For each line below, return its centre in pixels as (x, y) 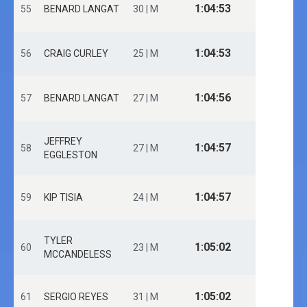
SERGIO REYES (76, 297)
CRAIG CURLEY (76, 53)
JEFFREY (63, 141)
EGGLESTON (71, 155)
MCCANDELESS (78, 254)
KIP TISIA (63, 197)
